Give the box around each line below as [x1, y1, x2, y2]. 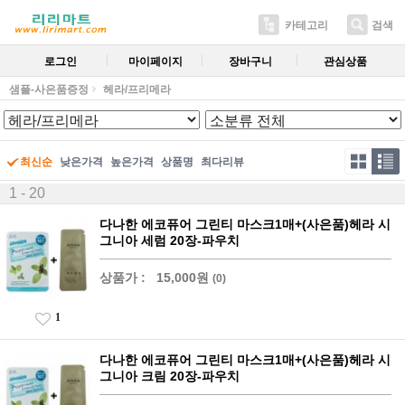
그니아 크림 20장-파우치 [99, 369, 240, 383]
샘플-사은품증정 [9, 83, 89, 96]
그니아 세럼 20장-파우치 [99, 233, 240, 248]
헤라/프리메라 [103, 83, 171, 96]
